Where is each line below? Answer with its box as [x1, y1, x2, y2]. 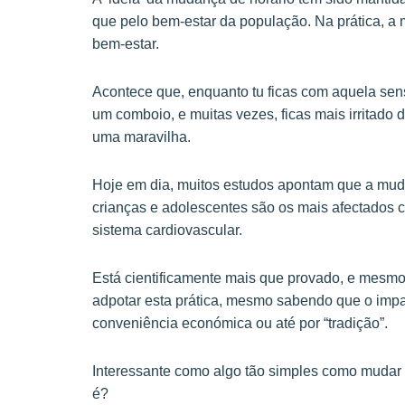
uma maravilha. [92, 128, 191, 145]
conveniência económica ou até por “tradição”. [92, 315, 388, 331]
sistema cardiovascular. [92, 221, 242, 238]
